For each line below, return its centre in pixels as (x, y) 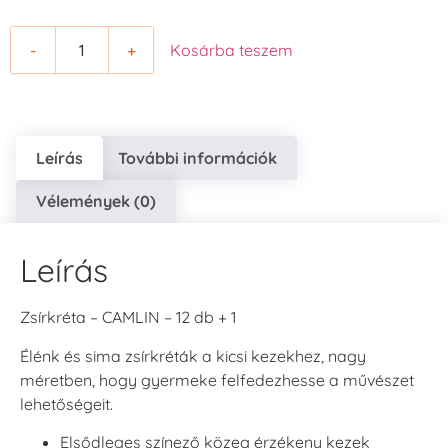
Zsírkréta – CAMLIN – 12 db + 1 (128, 317)
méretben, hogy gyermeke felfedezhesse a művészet (217, 379)
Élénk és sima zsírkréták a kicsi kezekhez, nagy (193, 355)
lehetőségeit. (66, 403)
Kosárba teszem (231, 50)
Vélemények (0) (96, 201)
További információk (197, 157)
